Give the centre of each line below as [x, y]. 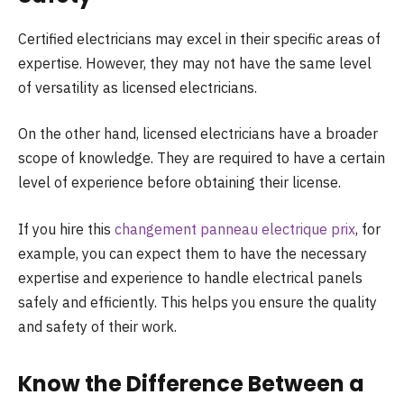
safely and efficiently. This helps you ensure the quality [197, 302]
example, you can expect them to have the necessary [193, 253]
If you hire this [66, 229]
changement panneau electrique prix [235, 229]
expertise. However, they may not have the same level [195, 63]
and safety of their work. [97, 326]
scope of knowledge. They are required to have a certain [202, 158]
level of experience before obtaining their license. [179, 183]
